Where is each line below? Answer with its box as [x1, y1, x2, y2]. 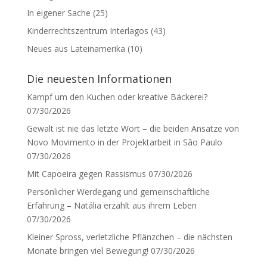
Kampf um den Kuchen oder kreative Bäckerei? [26, 91, 207, 103]
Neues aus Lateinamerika [26, 43, 125, 55]
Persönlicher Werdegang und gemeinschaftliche [26, 186, 210, 198]
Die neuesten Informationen [26, 72, 172, 86]
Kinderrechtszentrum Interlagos [26, 25, 148, 37]
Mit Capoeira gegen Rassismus [26, 168, 146, 180]
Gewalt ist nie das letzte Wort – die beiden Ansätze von [26, 123, 239, 135]
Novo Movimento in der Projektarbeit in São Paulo [26, 136, 222, 148]
